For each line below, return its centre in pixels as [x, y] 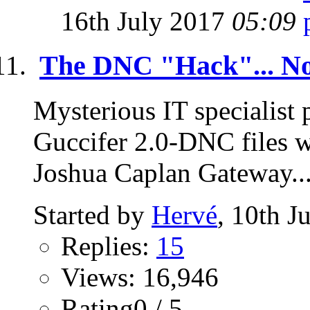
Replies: [109, 246]
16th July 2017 [146, 21]
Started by [92, 215]
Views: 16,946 [140, 277]
